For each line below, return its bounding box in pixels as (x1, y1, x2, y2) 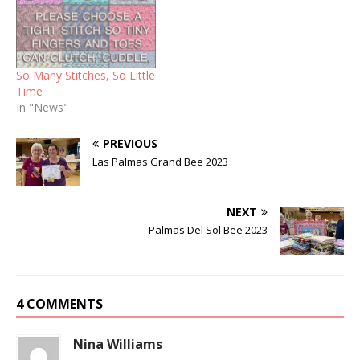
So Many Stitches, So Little (16, 67, 155, 84)
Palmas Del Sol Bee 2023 (149, 223, 268, 238)
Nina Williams (73, 335, 162, 354)
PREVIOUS (103, 136, 157, 152)
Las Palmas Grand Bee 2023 (92, 154, 228, 170)
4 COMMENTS (16, 295, 103, 313)
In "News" (16, 100, 68, 116)
